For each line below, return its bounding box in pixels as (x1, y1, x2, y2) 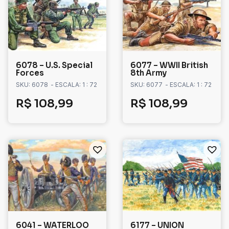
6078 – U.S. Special (16, 60, 93, 71)
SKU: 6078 (16, 81, 48, 89)
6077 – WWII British (130, 60, 208, 71)
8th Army (130, 68, 167, 78)
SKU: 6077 (130, 81, 163, 89)
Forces (16, 68, 44, 78)
